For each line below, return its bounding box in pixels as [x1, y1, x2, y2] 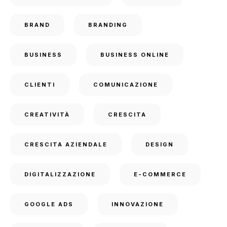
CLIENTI [24, 81, 55, 88]
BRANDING [88, 21, 128, 28]
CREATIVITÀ [24, 110, 70, 118]
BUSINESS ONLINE [100, 51, 169, 58]
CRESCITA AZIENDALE [24, 140, 107, 148]
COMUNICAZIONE [93, 81, 158, 88]
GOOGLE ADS [24, 200, 73, 208]
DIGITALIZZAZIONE [24, 170, 96, 178]
